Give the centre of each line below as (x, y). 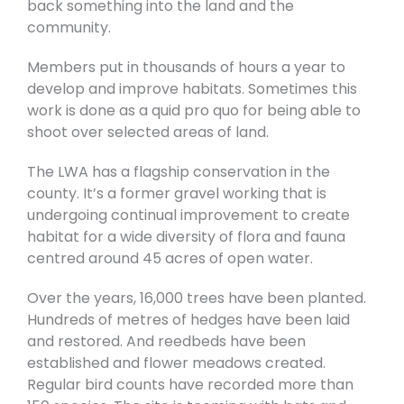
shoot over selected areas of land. (148, 133)
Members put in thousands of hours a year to (186, 68)
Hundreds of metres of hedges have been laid (188, 320)
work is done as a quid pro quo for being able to (194, 111)
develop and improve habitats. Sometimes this (192, 89)
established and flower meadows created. (176, 363)
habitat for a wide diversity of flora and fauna (186, 237)
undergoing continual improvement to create (188, 216)
